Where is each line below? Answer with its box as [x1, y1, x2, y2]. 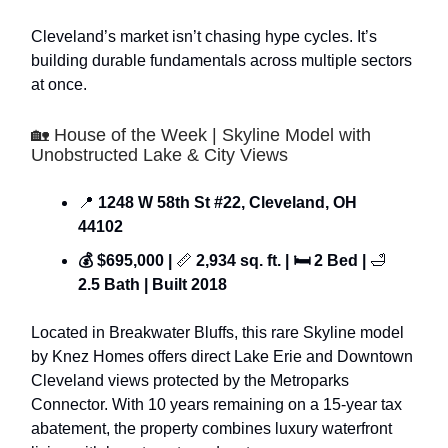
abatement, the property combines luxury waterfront [31, 419, 392, 437]
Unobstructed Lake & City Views [31, 144, 288, 165]
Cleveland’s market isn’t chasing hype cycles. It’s [31, 27, 377, 45]
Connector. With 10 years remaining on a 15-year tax [31, 395, 402, 413]
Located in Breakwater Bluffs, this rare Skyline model [31, 323, 404, 341]
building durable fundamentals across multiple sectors [31, 51, 412, 69]
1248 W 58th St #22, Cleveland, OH [94, 193, 357, 211]
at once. [31, 75, 87, 93]
